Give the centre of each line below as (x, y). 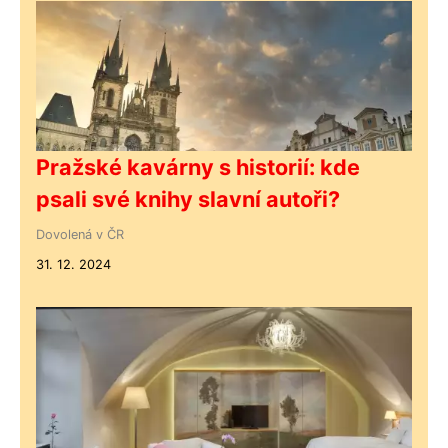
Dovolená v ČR (80, 234)
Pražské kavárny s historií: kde (198, 166)
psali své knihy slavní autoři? (188, 198)
